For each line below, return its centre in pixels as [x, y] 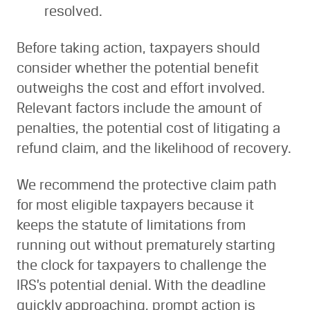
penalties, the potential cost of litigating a [148, 128]
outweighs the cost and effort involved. [140, 88]
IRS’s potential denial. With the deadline [141, 285]
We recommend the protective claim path [147, 185]
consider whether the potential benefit [138, 68]
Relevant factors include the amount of [139, 108]
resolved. [73, 11]
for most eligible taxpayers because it [135, 205]
